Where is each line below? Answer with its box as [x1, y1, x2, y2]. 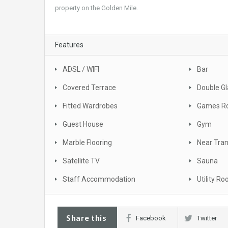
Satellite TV [63, 157, 100, 165]
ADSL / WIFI [63, 65, 99, 74]
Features [55, 41, 83, 49]
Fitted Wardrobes [63, 102, 118, 110]
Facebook [136, 214, 166, 222]
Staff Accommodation [63, 175, 135, 184]
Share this [66, 213, 106, 223]
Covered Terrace [63, 83, 116, 92]
